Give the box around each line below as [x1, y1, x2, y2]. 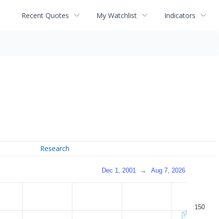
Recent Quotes [22, 10, 69, 20]
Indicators [164, 10, 196, 20]
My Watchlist [96, 10, 137, 20]
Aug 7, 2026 [151, 166, 185, 174]
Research [40, 144, 70, 153]
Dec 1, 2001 [102, 166, 136, 174]
